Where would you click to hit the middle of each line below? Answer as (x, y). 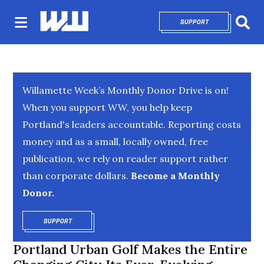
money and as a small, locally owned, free (115, 141)
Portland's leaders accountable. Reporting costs (132, 124)
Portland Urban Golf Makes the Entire (131, 249)
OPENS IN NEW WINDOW (111, 221)
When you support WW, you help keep (108, 107)
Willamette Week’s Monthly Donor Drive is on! (126, 90)
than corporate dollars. (76, 176)
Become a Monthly (174, 176)
